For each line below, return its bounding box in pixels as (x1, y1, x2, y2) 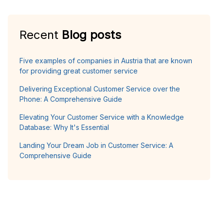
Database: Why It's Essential (19, 123, 109, 131)
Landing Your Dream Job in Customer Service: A (19, 141, 173, 149)
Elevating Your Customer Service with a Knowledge (19, 112, 184, 121)
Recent (19, 27, 62, 42)
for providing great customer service (19, 66, 138, 75)
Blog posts (62, 27, 121, 42)
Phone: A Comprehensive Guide (19, 94, 122, 103)
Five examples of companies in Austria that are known (19, 56, 192, 65)
